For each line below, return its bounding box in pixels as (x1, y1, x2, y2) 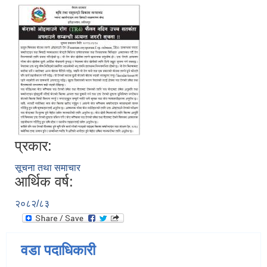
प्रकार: (15, 138, 52, 154)
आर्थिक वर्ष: (15, 173, 73, 190)
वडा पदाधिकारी (21, 242, 95, 259)
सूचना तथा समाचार (15, 163, 80, 173)
